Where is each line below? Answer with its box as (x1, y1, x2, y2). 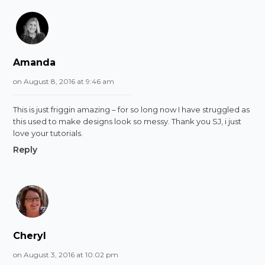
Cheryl (13, 230, 47, 241)
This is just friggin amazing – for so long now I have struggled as (13, 104, 250, 114)
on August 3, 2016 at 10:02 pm (13, 250, 119, 259)
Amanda (13, 56, 56, 68)
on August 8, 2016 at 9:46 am (13, 76, 115, 86)
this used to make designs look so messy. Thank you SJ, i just (13, 116, 242, 126)
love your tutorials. (13, 128, 83, 138)
